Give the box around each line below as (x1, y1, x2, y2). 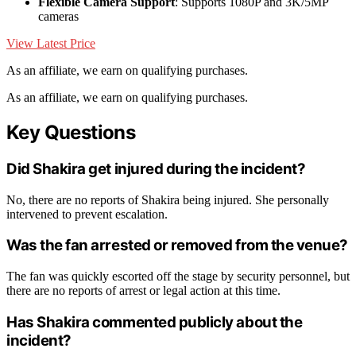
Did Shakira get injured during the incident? (6, 159, 306, 178)
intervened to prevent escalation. (6, 207, 168, 221)
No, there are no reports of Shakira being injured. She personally (6, 192, 329, 207)
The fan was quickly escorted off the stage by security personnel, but (6, 269, 350, 284)
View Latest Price (6, 37, 95, 51)
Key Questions (6, 121, 136, 145)
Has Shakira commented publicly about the (6, 312, 303, 331)
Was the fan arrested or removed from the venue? (6, 236, 349, 255)
